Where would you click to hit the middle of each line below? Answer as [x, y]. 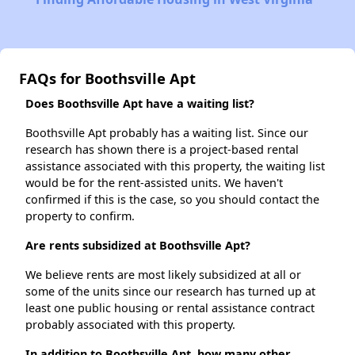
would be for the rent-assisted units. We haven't [154, 183]
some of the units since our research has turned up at [170, 292]
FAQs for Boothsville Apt [107, 78]
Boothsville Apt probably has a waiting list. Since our [167, 133]
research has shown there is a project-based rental [162, 150]
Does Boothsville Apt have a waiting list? [140, 104]
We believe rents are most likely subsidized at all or [163, 275]
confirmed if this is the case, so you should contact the [172, 200]
